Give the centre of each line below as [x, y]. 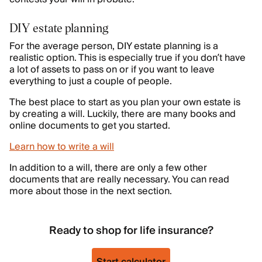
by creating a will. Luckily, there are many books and [123, 114]
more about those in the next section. [91, 191]
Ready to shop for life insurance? [131, 231]
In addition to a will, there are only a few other [108, 168]
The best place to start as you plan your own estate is [125, 102]
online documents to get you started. [90, 126]
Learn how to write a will [62, 147]
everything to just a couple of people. [91, 81]
